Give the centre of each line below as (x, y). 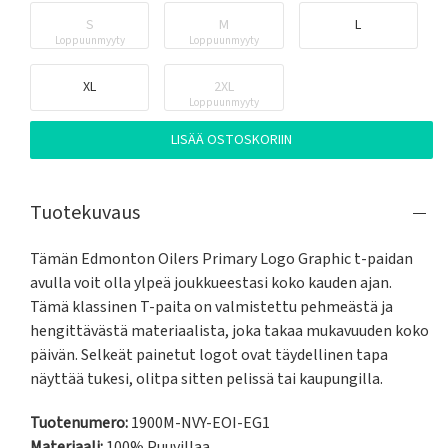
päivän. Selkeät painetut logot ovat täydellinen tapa (209, 355)
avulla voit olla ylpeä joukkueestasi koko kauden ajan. (211, 283)
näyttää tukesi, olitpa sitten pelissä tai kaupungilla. (206, 379)
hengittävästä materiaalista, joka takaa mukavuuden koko (229, 331)
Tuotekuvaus (85, 213)
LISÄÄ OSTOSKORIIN (231, 140)
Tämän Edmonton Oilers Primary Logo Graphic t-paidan (221, 259)
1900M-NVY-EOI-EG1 (199, 423)
